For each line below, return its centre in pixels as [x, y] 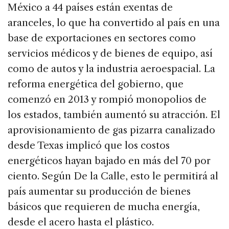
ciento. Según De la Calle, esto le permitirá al [113, 176]
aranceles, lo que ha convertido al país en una [114, 23]
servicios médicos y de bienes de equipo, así [110, 54]
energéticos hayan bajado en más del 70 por [109, 161]
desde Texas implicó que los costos [89, 146]
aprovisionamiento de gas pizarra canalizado [111, 130]
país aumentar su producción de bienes [99, 192]
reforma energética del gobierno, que [96, 84]
